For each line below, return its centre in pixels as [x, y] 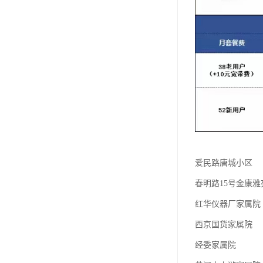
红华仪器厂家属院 [228, 204]
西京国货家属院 [224, 225]
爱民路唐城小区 [224, 163]
